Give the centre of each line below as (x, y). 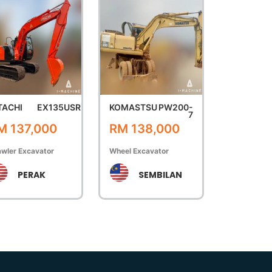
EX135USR (59, 107)
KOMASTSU (133, 107)
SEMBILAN (160, 175)
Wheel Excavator (139, 151)
